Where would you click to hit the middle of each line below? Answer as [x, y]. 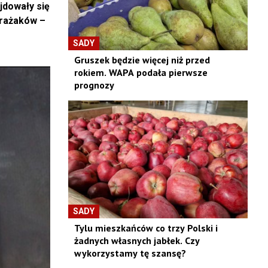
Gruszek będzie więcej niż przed [142, 60]
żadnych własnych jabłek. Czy [137, 241]
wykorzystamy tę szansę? [130, 253]
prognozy [94, 85]
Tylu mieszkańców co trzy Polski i [146, 228]
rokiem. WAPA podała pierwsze [141, 72]
